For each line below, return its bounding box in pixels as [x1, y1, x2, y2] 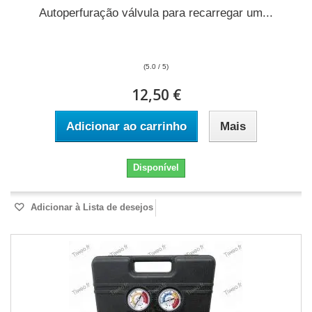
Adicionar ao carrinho [66, 120, 187, 133]
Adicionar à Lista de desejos [28, 202, 153, 212]
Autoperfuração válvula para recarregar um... [39, 6, 273, 19]
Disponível [133, 162, 179, 173]
